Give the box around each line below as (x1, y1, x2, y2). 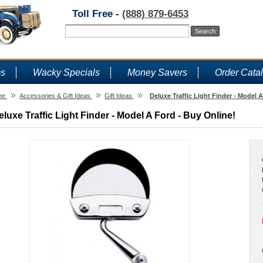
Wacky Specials (33, 68, 100, 77)
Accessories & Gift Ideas (19, 92, 90, 99)
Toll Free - (72, 8, 122, 19)
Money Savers (127, 68, 187, 77)
